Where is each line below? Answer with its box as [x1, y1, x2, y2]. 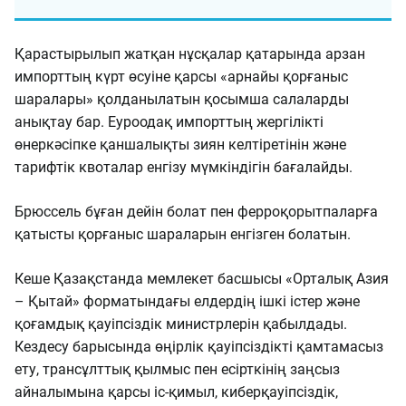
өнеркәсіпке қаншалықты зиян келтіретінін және [14, 136, 346, 153]
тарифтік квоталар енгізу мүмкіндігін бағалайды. [14, 159, 353, 176]
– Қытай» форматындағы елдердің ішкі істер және [14, 293, 360, 310]
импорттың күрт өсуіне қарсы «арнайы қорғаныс [14, 68, 348, 85]
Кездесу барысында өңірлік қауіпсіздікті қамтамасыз [14, 338, 383, 355]
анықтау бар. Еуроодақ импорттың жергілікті [14, 113, 324, 130]
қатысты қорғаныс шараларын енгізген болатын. [14, 226, 351, 243]
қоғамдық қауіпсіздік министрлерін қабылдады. [14, 315, 351, 333]
